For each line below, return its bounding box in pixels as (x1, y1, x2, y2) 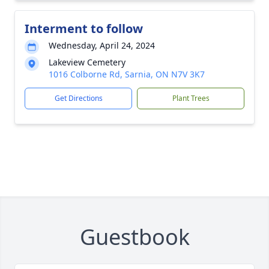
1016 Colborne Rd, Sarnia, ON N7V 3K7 (49, 68, 205, 80)
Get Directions (54, 93, 103, 103)
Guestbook (79, 222, 190, 252)
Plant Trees (172, 93, 210, 103)
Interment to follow (25, 20, 143, 37)
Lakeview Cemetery (49, 56, 125, 68)
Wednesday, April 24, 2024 (49, 40, 155, 51)
